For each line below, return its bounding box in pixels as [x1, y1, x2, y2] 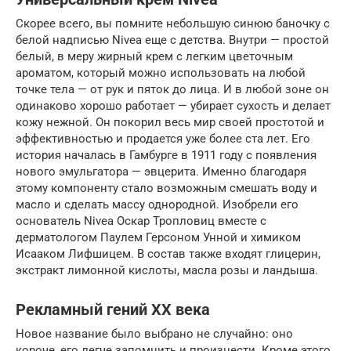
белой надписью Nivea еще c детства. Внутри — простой [16, 32, 329, 47]
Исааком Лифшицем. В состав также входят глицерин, [16, 246, 320, 261]
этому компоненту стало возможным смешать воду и [16, 180, 317, 195]
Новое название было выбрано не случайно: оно [16, 326, 293, 341]
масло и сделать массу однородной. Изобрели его [16, 197, 299, 212]
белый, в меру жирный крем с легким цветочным [16, 49, 293, 63]
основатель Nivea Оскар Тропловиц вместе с [16, 213, 266, 228]
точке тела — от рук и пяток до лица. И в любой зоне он [16, 81, 329, 96]
